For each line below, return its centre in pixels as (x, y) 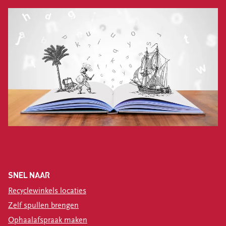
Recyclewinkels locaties (47, 190)
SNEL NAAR (29, 175)
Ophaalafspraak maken (48, 220)
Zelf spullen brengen (43, 205)
